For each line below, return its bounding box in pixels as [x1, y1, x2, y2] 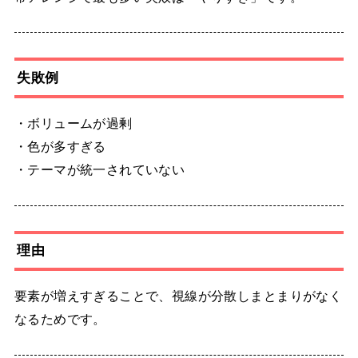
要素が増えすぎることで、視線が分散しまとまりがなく [14, 288, 343, 304]
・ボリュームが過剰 [14, 115, 133, 130]
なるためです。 [14, 312, 106, 327]
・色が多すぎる [14, 138, 106, 153]
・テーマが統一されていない [14, 161, 185, 177]
